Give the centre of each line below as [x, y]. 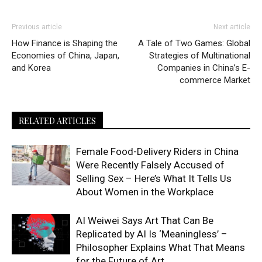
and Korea [31, 68]
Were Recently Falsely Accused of [150, 165]
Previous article [37, 27]
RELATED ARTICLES [57, 121]
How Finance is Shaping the [65, 44]
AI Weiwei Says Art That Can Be [145, 221]
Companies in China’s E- [204, 68]
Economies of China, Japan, [65, 56]
